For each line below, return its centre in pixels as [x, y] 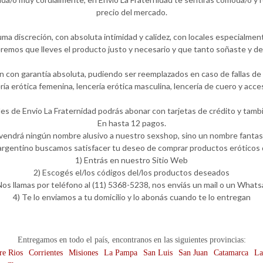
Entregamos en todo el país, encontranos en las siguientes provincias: [131, 240]
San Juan [193, 253]
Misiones [83, 253]
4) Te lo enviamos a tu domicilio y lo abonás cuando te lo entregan [131, 197]
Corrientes [46, 253]
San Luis [158, 253]
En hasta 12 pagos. [131, 123]
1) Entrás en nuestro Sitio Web [131, 160]
